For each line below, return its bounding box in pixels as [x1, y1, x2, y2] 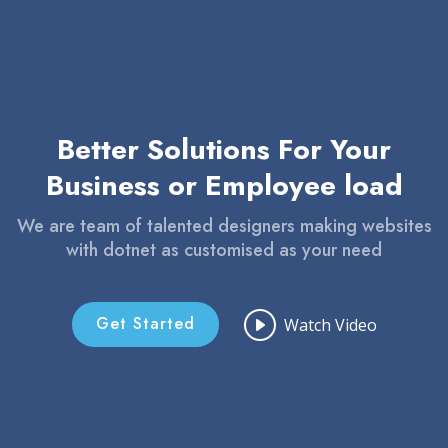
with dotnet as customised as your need [66, 237, 382, 263]
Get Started [95, 312, 195, 335]
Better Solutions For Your [57, 129, 391, 170]
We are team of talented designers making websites [16, 213, 432, 239]
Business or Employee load [45, 165, 403, 206]
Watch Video [283, 313, 377, 336]
